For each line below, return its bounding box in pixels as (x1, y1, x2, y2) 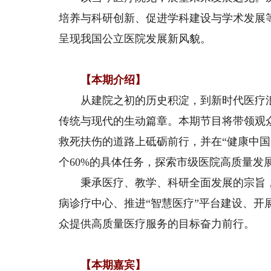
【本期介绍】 (59, 74, 146, 86)
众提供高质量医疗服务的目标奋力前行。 (59, 218, 255, 230)
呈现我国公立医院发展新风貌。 (59, 33, 212, 45)
